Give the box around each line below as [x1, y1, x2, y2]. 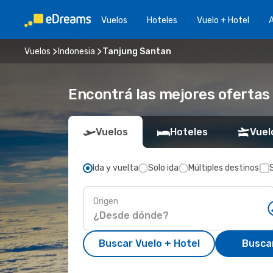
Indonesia [58, 46, 95, 57]
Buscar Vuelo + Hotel [98, 238, 200, 249]
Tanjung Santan [102, 46, 171, 57]
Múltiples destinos [188, 163, 259, 173]
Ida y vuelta [93, 163, 138, 173]
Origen [93, 196, 118, 207]
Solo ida [148, 163, 179, 173]
